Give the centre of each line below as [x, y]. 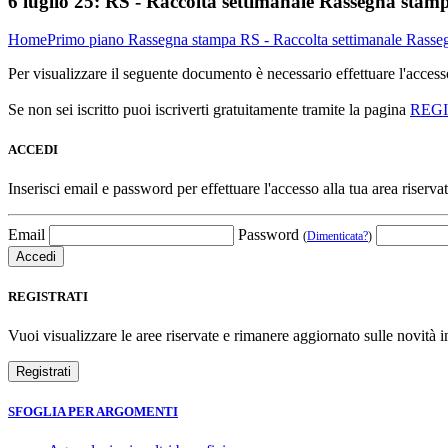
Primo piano [87, 40]
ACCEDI [33, 149]
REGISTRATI [48, 296]
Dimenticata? [337, 235]
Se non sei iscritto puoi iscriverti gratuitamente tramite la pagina [209, 110]
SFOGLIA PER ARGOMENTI [93, 412]
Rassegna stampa [184, 40]
